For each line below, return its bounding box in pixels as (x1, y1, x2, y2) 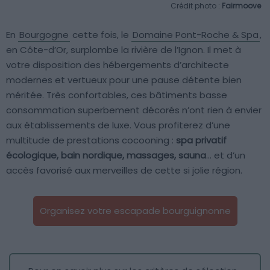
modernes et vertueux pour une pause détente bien (6, 73, 242, 86)
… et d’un (206, 148, 245, 162)
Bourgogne (19, 28, 69, 41)
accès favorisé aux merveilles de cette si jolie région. (6, 163, 242, 177)
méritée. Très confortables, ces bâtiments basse (6, 88, 227, 101)
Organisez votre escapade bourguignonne (39, 204, 231, 217)
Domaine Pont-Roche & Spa (133, 28, 259, 41)
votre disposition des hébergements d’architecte (6, 58, 229, 71)
